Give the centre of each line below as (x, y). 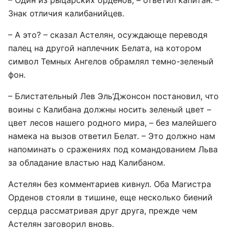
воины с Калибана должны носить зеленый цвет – (110, 109)
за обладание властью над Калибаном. (87, 163)
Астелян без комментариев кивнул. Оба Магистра (110, 184)
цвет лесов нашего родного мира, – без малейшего (112, 123)
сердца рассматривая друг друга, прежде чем (103, 211)
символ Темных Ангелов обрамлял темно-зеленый (111, 61)
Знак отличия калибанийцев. (66, 13)
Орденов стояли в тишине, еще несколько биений (110, 197)
